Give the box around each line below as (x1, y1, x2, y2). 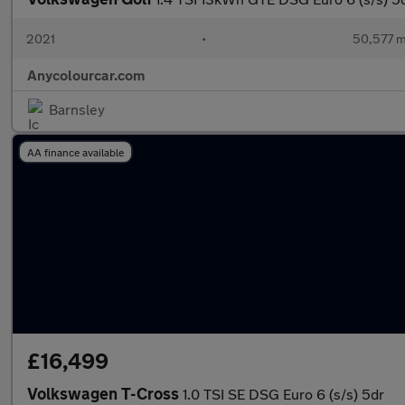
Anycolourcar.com (27, 66, 145, 83)
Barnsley (49, 100, 105, 118)
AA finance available (27, 146, 124, 158)
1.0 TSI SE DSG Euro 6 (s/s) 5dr (183, 385, 384, 402)
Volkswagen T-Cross (27, 383, 183, 403)
